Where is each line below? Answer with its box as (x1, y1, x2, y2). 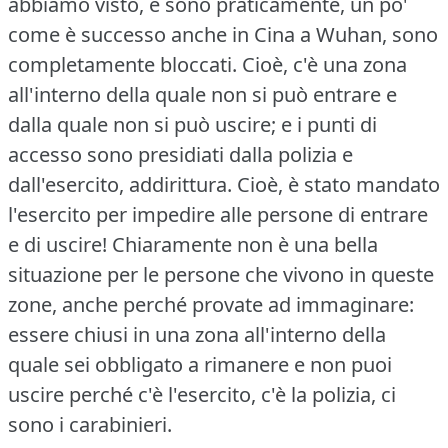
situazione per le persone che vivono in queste (8, 260, 434, 288)
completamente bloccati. (8, 50, 237, 78)
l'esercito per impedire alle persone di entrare (8, 200, 428, 228)
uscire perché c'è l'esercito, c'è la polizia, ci (8, 380, 396, 408)
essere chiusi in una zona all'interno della (8, 320, 386, 348)
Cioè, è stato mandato (237, 170, 440, 198)
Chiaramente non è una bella (112, 230, 378, 258)
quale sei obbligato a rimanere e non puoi (8, 350, 392, 378)
